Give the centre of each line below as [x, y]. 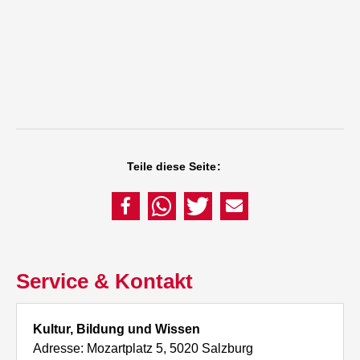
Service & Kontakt [105, 282]
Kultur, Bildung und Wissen [117, 329]
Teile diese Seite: [174, 167]
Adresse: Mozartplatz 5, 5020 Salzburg [143, 349]
